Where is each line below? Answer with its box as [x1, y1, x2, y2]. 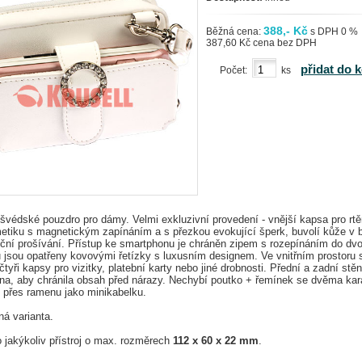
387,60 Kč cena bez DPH [206, 37, 317, 48]
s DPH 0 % [308, 26, 358, 37]
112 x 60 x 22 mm [173, 335, 259, 347]
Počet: [219, 64, 252, 76]
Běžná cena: [206, 26, 263, 37]
